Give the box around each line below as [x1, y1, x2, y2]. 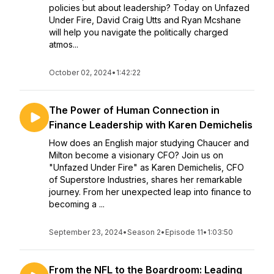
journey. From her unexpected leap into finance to [49, 187, 251, 197]
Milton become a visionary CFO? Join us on [49, 150, 223, 160]
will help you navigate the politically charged [49, 27, 228, 37]
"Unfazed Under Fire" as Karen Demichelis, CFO [49, 162, 244, 172]
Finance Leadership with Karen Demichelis [49, 119, 253, 131]
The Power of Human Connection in [49, 104, 220, 116]
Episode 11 [165, 228, 203, 237]
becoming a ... [49, 199, 105, 209]
